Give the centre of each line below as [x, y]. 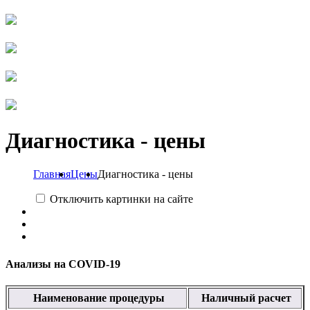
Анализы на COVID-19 [63, 264]
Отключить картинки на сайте [121, 199]
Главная [52, 174]
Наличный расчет [245, 298]
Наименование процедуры [98, 298]
